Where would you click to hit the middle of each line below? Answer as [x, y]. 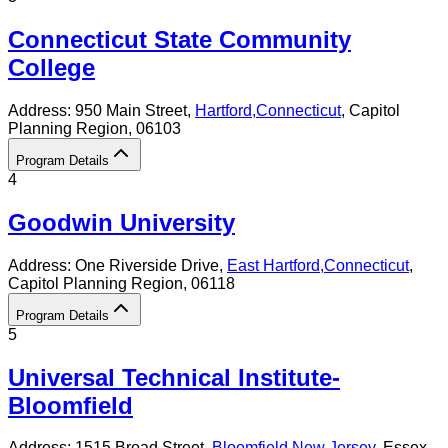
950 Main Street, [135, 110]
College [51, 67]
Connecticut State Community [179, 39]
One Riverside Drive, [151, 265]
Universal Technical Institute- [174, 377]
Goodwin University [121, 222]
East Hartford [273, 265]
